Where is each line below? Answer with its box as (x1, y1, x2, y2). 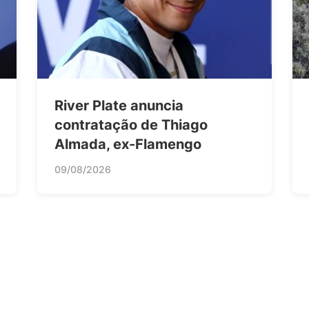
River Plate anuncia (54, 97, 183, 114)
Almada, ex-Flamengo (54, 135, 201, 152)
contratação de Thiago (54, 116, 208, 133)
